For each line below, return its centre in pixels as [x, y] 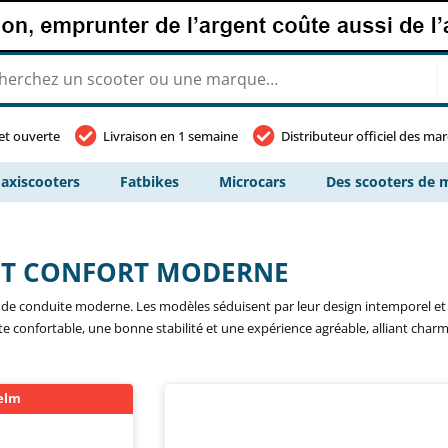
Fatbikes [149, 181]
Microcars [252, 181]
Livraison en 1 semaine [170, 136]
